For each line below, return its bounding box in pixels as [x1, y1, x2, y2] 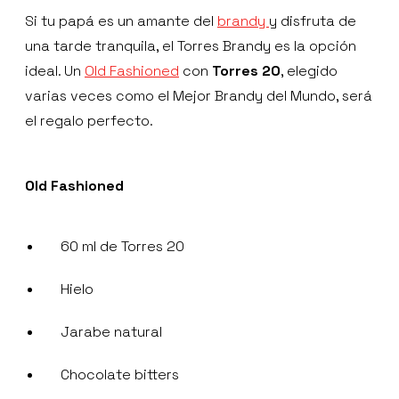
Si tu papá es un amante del [25, 12, 217, 31]
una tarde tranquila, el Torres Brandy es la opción [25, 37, 356, 56]
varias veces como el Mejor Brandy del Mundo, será [25, 86, 372, 106]
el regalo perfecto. [25, 111, 153, 131]
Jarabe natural [61, 322, 162, 342]
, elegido [281, 61, 338, 81]
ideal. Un [25, 61, 85, 81]
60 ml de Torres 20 [61, 237, 184, 256]
